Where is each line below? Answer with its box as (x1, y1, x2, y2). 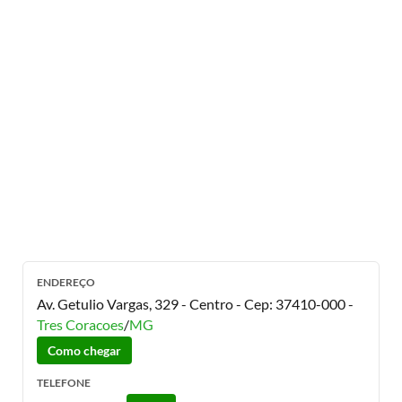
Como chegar (48, 343, 121, 358)
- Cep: (233, 295, 275, 312)
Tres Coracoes (37, 316, 124, 333)
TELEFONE (37, 376, 91, 389)
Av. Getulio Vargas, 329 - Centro (37, 295, 233, 312)
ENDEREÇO (37, 275, 95, 289)
